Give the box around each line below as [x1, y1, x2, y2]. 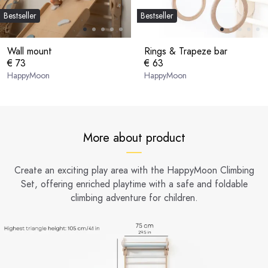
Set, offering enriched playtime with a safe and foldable [20, 176, 248, 191]
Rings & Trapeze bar [144, 44, 227, 58]
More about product [83, 129, 185, 147]
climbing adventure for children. [70, 190, 198, 205]
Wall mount [7, 44, 52, 58]
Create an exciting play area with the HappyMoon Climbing [14, 163, 254, 177]
